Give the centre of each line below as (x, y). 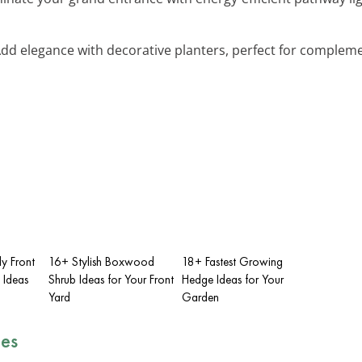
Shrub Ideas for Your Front (111, 279)
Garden (200, 297)
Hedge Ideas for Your (233, 279)
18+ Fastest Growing (232, 261)
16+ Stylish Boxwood (101, 261)
